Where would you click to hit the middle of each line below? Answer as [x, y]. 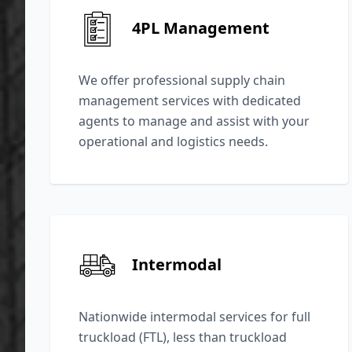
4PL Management [201, 28]
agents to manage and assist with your [194, 121]
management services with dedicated [190, 100]
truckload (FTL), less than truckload [183, 337]
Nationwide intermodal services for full [194, 316]
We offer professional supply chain [182, 80]
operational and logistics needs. [173, 141]
